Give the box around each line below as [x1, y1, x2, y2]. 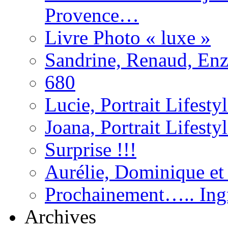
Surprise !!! [45, 138, 136, 160]
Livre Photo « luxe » [45, 26, 211, 48]
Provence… [45, 4, 139, 26]
